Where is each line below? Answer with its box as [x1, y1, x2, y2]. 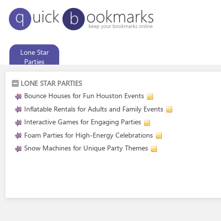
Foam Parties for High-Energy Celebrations [24, 130, 153, 140]
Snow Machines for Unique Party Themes [24, 143, 148, 152]
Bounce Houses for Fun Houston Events [24, 91, 144, 100]
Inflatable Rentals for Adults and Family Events [24, 104, 163, 113]
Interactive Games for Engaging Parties [24, 117, 141, 126]
